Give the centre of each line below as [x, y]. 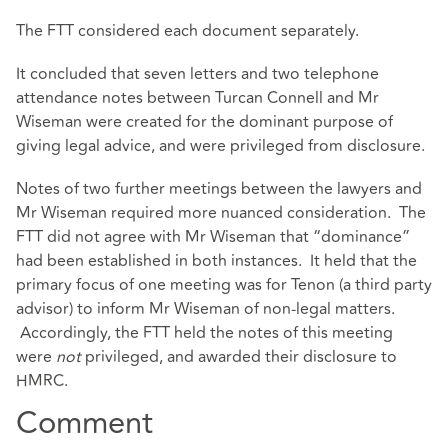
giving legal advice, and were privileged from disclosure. [220, 146]
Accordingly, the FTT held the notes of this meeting [204, 333]
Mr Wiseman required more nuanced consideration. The [221, 213]
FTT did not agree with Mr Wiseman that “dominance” [213, 237]
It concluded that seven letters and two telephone [197, 74]
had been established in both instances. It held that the [216, 261]
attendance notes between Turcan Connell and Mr [197, 98]
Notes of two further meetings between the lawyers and [219, 189]
